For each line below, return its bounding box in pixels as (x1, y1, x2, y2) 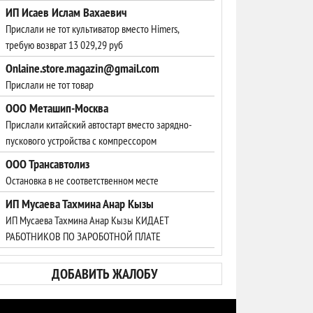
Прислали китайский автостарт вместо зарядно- (6, 117, 192, 131)
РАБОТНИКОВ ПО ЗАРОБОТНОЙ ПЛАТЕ (6, 229, 161, 243)
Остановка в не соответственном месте (6, 173, 159, 187)
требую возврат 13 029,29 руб (6, 38, 123, 52)
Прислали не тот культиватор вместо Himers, (6, 22, 179, 36)
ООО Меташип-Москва (6, 100, 108, 116)
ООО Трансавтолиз (6, 156, 89, 172)
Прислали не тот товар (6, 78, 94, 92)
